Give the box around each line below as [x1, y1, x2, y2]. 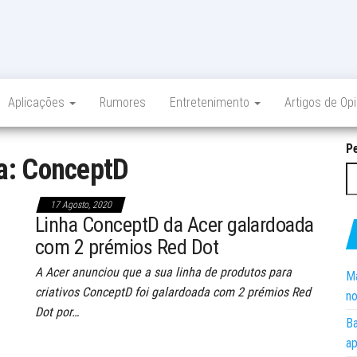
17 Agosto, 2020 [50, 199, 112, 210]
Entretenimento [170, 95, 253, 110]
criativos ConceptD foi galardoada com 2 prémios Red [35, 284, 311, 300]
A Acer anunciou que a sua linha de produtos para [35, 265, 292, 280]
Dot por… [35, 304, 79, 320]
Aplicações [8, 95, 68, 110]
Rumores [100, 95, 146, 110]
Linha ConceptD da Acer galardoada [35, 213, 314, 237]
